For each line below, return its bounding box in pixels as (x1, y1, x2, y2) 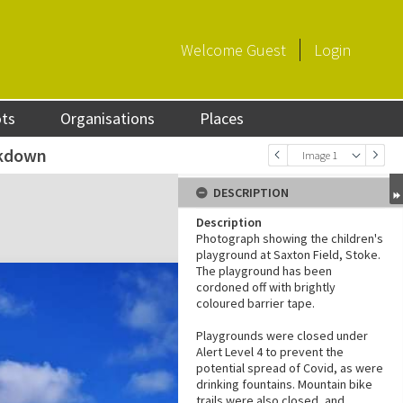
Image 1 (302, 148, 337, 162)
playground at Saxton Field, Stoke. (196, 246, 381, 263)
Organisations (60, 108, 156, 129)
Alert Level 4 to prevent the (196, 344, 344, 360)
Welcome (181, 39, 246, 60)
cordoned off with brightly (196, 279, 336, 295)
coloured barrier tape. (196, 295, 315, 311)
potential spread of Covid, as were (196, 360, 383, 376)
